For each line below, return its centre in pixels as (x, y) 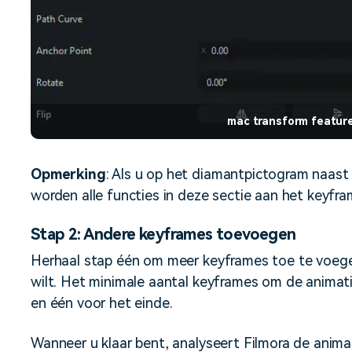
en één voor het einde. (102, 302)
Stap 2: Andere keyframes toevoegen (163, 234)
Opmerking (68, 174)
